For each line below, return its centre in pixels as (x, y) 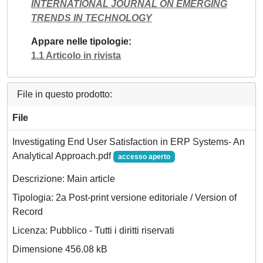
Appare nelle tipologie (80, 41)
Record (28, 212)
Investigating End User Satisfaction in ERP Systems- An (129, 142)
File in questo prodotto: (65, 94)
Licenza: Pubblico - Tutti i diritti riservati (93, 231)
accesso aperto (144, 157)
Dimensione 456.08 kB (60, 249)
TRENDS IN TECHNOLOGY (92, 18)
